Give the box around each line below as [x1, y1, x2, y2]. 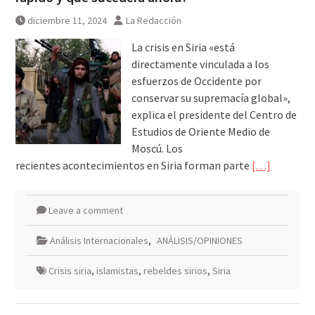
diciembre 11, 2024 [27, 14, 107, 27]
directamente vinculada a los [131, 57, 269, 72]
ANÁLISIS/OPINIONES [156, 234, 243, 247]
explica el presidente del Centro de [131, 108, 297, 122]
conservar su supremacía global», [131, 91, 290, 105]
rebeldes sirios [143, 264, 207, 278]
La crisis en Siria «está [131, 40, 235, 55]
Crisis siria [48, 264, 91, 278]
